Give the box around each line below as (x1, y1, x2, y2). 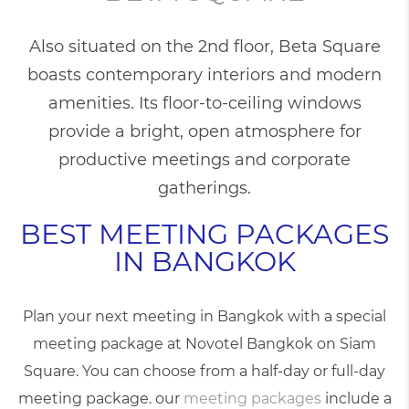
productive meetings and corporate (58, 150, 351, 170)
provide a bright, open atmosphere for (47, 121, 362, 142)
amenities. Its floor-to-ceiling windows (47, 93, 362, 113)
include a (324, 390, 392, 407)
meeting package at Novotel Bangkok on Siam (33, 335, 376, 352)
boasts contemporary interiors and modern (27, 65, 382, 85)
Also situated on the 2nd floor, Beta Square (28, 37, 381, 57)
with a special (284, 308, 386, 325)
